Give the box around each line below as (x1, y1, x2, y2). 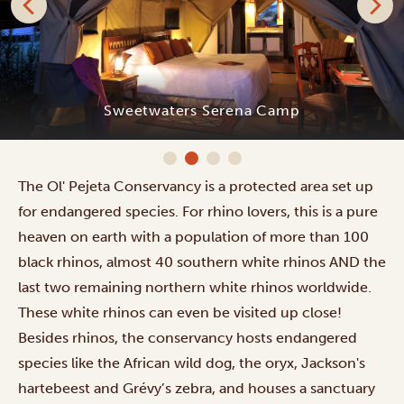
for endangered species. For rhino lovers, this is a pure (18, 202, 378, 220)
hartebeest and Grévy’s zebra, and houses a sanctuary (18, 379, 375, 397)
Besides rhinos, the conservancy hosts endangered (18, 328, 357, 346)
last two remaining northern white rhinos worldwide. (18, 278, 372, 296)
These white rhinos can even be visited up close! (18, 303, 342, 321)
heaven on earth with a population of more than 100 (18, 227, 369, 245)
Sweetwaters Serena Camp (104, 102, 300, 120)
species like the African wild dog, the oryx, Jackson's (18, 353, 365, 372)
